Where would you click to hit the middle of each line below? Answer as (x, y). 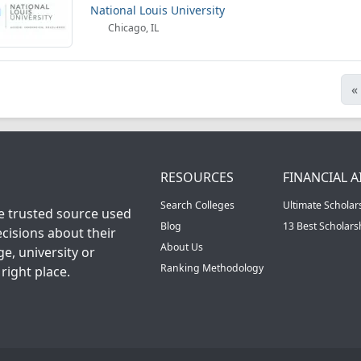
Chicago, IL (133, 28)
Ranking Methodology (212, 268)
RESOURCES (197, 177)
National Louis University (158, 10)
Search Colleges (197, 205)
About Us (182, 247)
